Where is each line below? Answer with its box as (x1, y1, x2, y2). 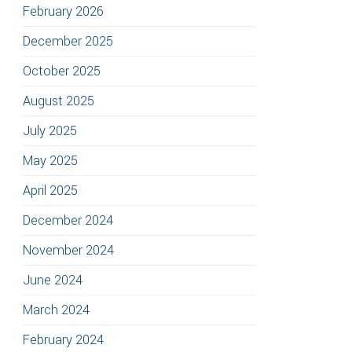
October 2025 (23, 62, 101, 80)
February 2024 (23, 331, 104, 349)
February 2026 (23, 2, 104, 20)
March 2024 (23, 301, 90, 319)
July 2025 (23, 122, 77, 140)
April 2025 (23, 181, 78, 200)
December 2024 (23, 211, 113, 229)
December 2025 (23, 32, 113, 50)
